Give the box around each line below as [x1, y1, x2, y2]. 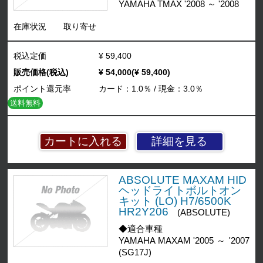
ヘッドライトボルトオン [118, 184, 241, 197]
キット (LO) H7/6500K [118, 194, 231, 207]
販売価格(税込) [14, 67, 69, 77]
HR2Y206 [118, 205, 168, 218]
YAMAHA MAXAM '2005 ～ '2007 [118, 235, 249, 245]
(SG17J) [118, 247, 151, 257]
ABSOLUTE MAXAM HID [118, 173, 247, 186]
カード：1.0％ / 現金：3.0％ [98, 83, 203, 93]
